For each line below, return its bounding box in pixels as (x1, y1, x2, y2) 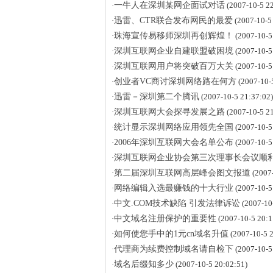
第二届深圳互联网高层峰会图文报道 (114, 168, 250, 177)
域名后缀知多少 (114, 260, 174, 269)
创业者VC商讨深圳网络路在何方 (114, 77, 236, 86)
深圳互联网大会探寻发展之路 (114, 107, 225, 116)
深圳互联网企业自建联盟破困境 (114, 46, 233, 55)
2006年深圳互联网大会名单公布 (114, 138, 233, 147)
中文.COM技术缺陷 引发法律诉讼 (114, 199, 240, 208)
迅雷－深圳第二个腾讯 (114, 92, 199, 101)
